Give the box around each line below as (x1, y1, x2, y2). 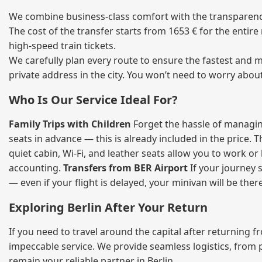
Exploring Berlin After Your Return (9, 199, 208, 216)
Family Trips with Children (9, 118, 131, 131)
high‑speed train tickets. (9, 39, 116, 53)
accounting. (9, 161, 63, 175)
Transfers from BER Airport (63, 161, 188, 175)
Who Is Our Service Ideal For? (9, 92, 178, 108)
